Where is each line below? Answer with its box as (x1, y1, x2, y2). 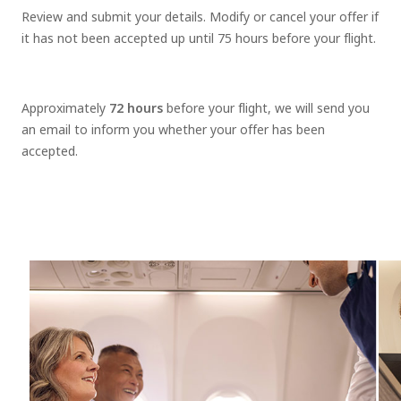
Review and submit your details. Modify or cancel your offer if (21, 8, 379, 26)
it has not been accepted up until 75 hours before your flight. (21, 30, 376, 47)
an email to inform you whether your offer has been (21, 121, 325, 139)
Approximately (21, 99, 109, 117)
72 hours (109, 99, 163, 117)
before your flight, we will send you (163, 99, 370, 117)
